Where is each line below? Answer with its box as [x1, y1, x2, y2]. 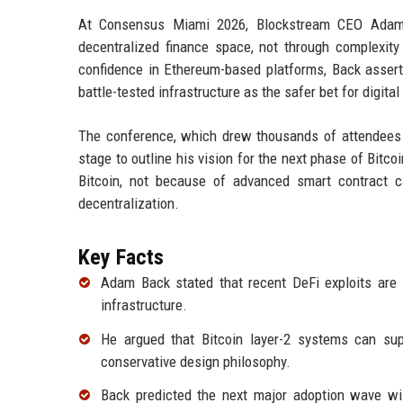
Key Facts [78, 244, 164, 270]
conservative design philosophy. [101, 352, 291, 371]
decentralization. [78, 193, 179, 212]
